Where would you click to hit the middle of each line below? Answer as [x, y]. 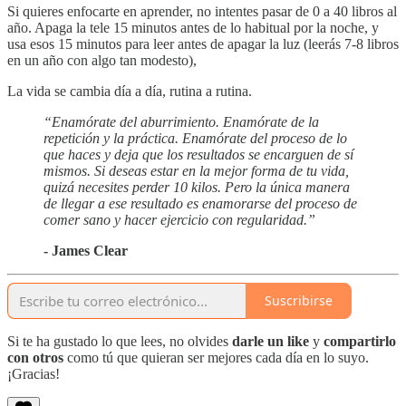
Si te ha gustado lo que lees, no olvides [120, 341]
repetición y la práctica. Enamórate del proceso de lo [195, 138]
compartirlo [360, 341]
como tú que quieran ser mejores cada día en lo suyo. [216, 357]
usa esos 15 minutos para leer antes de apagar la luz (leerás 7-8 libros [203, 43]
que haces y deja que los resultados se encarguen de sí [198, 154]
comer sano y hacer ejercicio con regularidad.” [179, 219]
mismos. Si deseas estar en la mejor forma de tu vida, [196, 170]
